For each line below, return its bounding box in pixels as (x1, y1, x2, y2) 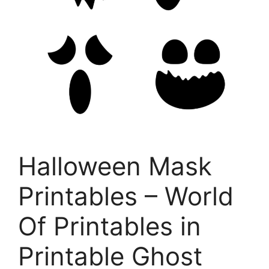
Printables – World (18, 180, 234, 211)
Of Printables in (18, 210, 201, 241)
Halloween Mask (18, 150, 212, 181)
